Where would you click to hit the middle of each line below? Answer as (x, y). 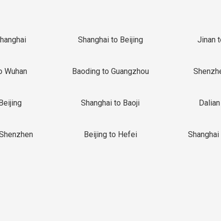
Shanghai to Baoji (110, 103)
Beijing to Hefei (110, 134)
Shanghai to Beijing (110, 40)
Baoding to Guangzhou (110, 71)
